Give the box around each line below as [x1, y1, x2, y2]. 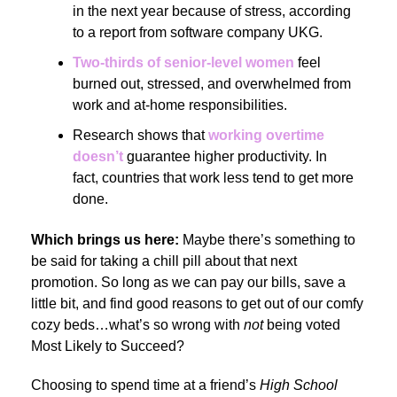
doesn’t [73, 148, 123, 164]
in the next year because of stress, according [73, 3, 351, 19]
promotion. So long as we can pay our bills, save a [31, 274, 346, 290]
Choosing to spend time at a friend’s [31, 377, 260, 393]
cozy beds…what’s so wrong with [31, 316, 244, 332]
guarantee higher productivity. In [123, 148, 327, 164]
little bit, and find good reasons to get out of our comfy [31, 295, 363, 311]
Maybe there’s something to [183, 231, 355, 247]
